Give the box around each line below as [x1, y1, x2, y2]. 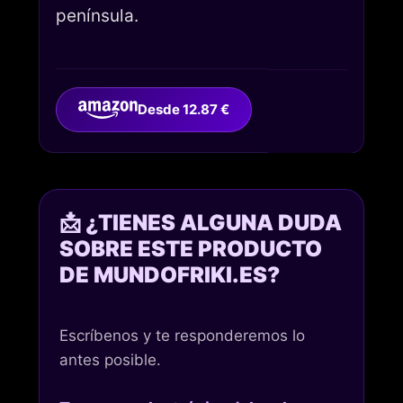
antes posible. [59, 351, 161, 370]
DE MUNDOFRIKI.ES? [59, 262, 280, 289]
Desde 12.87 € [138, 101, 230, 119]
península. [56, 4, 139, 26]
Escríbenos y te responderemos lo [59, 327, 305, 345]
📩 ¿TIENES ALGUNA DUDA [59, 210, 342, 237]
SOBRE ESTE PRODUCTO [59, 236, 322, 263]
